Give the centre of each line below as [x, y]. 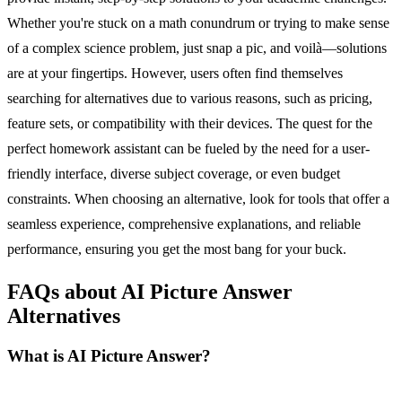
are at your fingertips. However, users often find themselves [175, 73]
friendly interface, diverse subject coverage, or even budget [174, 173]
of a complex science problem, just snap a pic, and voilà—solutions [197, 48]
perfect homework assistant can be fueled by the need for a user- [188, 148]
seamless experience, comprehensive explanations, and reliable [184, 223]
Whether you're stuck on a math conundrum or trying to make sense [198, 22]
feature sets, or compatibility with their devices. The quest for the [190, 123]
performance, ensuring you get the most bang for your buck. [177, 249]
